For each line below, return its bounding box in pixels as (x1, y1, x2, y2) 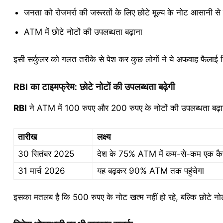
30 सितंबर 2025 (17, 149, 74, 159)
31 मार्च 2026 (17, 166, 65, 176)
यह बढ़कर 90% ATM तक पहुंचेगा (97, 166, 204, 176)
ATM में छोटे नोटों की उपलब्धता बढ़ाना (23, 27, 142, 37)
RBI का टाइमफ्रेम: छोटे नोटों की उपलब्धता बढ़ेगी (13, 81, 175, 93)
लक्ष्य (97, 132, 111, 142)
